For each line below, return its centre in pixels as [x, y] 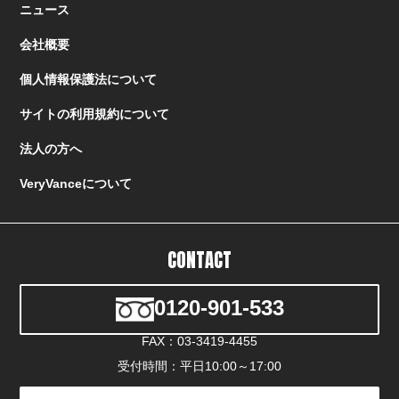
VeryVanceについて [76, 183]
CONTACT [199, 260]
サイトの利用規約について [95, 114]
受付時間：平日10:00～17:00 [199, 366]
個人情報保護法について [89, 79]
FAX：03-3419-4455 [199, 341]
